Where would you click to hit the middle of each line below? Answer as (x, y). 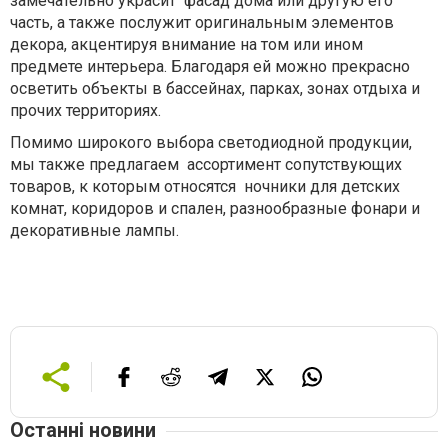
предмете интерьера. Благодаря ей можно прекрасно (210, 66)
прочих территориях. (85, 110)
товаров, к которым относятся (123, 186)
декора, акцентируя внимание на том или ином (186, 44)
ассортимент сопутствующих (294, 164)
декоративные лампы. (94, 230)
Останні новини (83, 430)
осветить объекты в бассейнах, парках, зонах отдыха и (215, 88)
